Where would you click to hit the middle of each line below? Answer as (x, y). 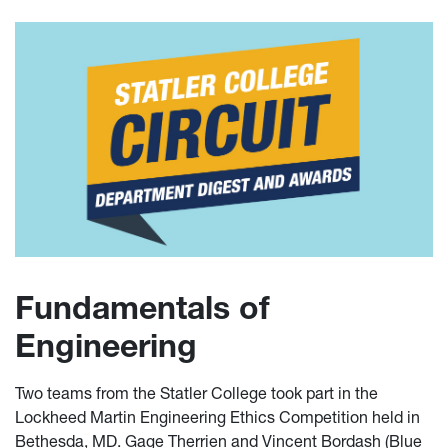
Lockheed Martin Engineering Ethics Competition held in (217, 417)
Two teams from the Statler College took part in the (196, 393)
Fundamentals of (142, 308)
